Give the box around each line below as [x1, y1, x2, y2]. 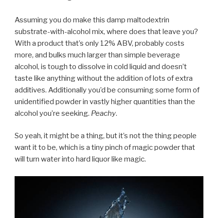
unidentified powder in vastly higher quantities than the [15, 97, 195, 106]
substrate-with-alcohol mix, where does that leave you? [15, 27, 198, 36]
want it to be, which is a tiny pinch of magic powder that [15, 143, 195, 152]
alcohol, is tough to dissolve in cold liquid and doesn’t [15, 62, 187, 71]
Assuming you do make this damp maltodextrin [15, 15, 169, 24]
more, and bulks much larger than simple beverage [15, 50, 180, 59]
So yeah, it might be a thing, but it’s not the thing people [15, 131, 197, 140]
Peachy [91, 109, 116, 118]
